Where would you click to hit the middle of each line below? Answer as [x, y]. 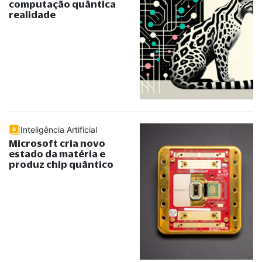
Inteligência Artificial [59, 130]
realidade [32, 14]
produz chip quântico [61, 164]
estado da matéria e [57, 154]
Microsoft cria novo [57, 143]
